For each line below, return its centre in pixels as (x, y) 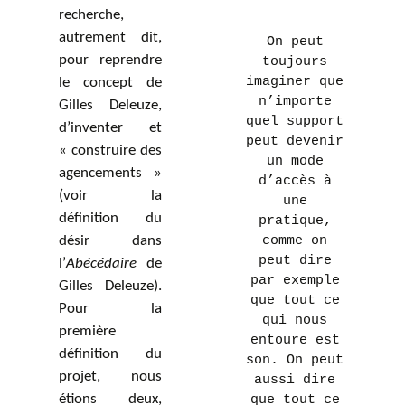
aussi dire (295, 380)
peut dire (295, 261)
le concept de (110, 83)
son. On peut (295, 360)
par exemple (295, 281)
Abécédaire (101, 264)
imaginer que (295, 82)
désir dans (110, 241)
